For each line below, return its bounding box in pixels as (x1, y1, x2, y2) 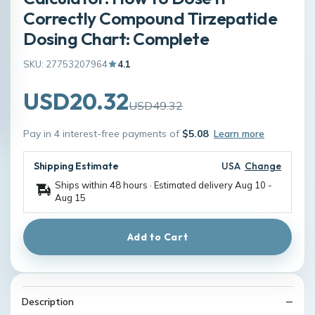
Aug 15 (55, 191, 86, 203)
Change (245, 159, 281, 172)
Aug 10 (235, 179, 266, 191)
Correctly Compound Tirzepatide (23, 6, 278, 29)
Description (22, 295, 74, 308)
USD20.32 (23, 86, 129, 115)
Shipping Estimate (34, 159, 119, 172)
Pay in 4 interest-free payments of (23, 127, 182, 140)
